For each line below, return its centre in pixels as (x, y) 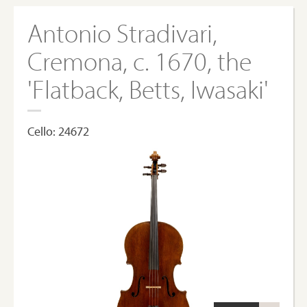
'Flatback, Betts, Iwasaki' (148, 89)
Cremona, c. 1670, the (139, 61)
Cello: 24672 (58, 131)
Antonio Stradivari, (122, 33)
